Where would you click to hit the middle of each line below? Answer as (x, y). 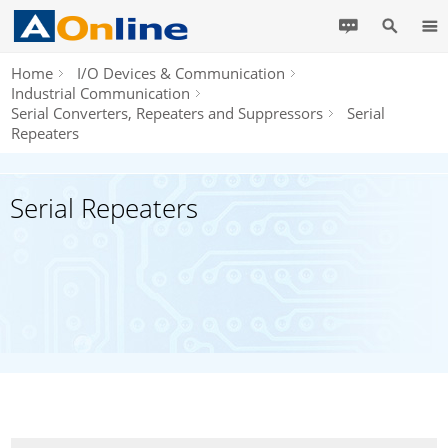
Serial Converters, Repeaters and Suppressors (167, 113)
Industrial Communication (101, 93)
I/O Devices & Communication (181, 73)
